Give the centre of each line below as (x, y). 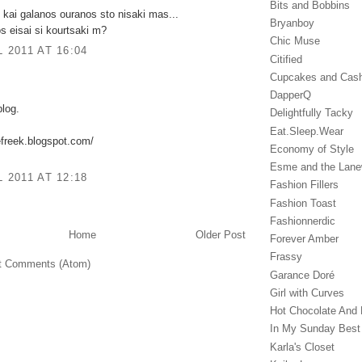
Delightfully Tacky (311, 113)
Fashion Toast (303, 203)
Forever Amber (304, 239)
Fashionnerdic (303, 221)
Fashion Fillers (304, 185)
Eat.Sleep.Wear (307, 131)
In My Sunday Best (315, 329)
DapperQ (290, 95)
